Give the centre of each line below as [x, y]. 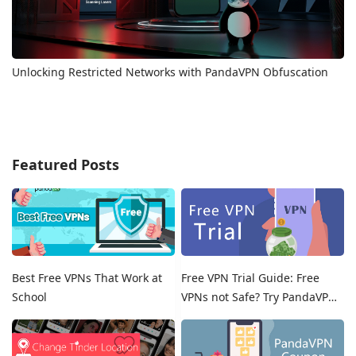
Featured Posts [66, 164]
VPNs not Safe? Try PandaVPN [259, 296]
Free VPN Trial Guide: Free [251, 277]
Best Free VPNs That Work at [87, 277]
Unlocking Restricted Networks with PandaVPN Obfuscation [170, 72]
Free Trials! [211, 315]
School [29, 296]
